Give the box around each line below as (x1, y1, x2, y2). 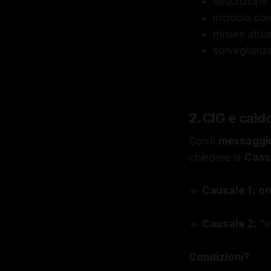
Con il (189, 135, 218, 147)
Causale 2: (201, 218, 256, 230)
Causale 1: (201, 184, 255, 197)
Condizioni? (189, 251, 250, 263)
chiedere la (189, 151, 244, 163)
